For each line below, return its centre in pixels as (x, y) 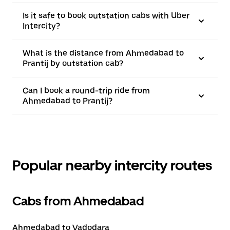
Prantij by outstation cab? (73, 63)
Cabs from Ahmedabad (78, 201)
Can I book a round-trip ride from (86, 91)
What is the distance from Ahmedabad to (103, 53)
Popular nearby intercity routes (112, 165)
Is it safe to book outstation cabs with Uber (106, 16)
